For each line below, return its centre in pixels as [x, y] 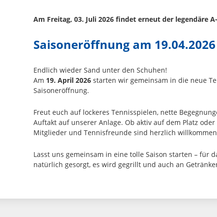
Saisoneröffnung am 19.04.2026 [124, 44]
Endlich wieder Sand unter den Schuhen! [100, 70]
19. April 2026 [69, 80]
